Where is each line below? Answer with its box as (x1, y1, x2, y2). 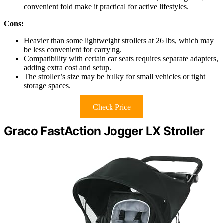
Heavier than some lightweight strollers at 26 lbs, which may (24, 36, 214, 45)
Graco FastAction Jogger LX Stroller (4, 124, 204, 139)
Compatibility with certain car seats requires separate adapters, (24, 54, 218, 63)
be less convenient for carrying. (24, 45, 122, 54)
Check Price (92, 103, 131, 111)
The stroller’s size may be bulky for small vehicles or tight (24, 72, 205, 81)
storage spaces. (24, 81, 71, 90)
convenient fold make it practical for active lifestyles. (24, 2, 189, 11)
